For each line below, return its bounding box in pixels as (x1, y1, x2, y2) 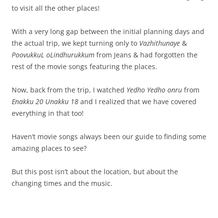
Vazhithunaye (139, 38, 182, 48)
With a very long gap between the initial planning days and (12, 27, 204, 36)
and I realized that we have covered (80, 97, 197, 106)
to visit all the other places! (12, 3, 102, 13)
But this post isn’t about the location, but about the (12, 167, 178, 176)
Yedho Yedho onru (127, 85, 184, 94)
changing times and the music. (12, 179, 114, 188)
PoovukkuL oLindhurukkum (12, 50, 96, 59)
